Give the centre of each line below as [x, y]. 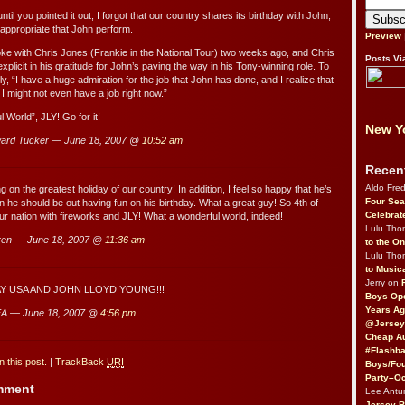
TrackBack [81, 362]
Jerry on [383, 282]
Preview [383, 36]
